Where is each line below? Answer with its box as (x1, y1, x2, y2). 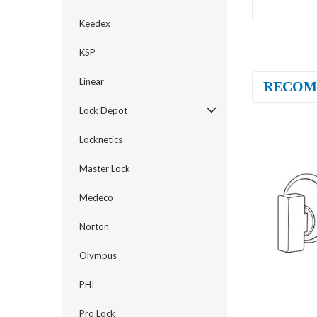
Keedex (79, 18, 110, 29)
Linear (79, 76, 104, 87)
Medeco (79, 192, 113, 203)
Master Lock (79, 163, 130, 174)
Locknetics (79, 134, 122, 145)
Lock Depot (79, 105, 127, 116)
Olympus (79, 250, 117, 261)
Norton (79, 221, 109, 232)
